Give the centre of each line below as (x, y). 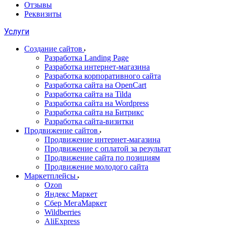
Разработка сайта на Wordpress (97, 103)
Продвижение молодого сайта (96, 167)
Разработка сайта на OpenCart (95, 85)
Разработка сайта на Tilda (88, 94)
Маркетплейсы (51, 176)
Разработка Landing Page (87, 58)
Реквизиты (43, 14)
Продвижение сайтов (62, 130)
